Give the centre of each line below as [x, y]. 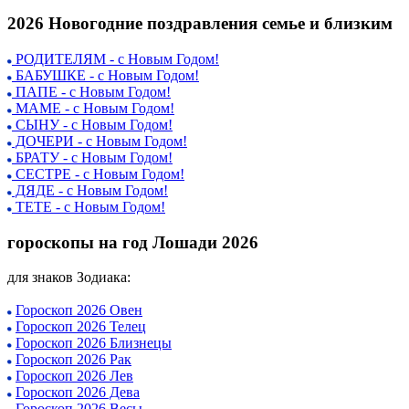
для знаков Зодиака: [69, 278]
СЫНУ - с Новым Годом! [92, 125]
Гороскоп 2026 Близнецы [94, 343]
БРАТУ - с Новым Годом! [92, 158]
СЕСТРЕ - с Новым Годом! [98, 174]
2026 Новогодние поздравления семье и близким [200, 24]
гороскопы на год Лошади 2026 [133, 242]
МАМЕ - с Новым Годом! [93, 109]
